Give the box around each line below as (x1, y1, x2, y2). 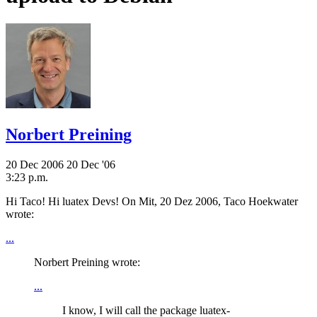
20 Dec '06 (67, 158, 115, 171)
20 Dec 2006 (6, 158, 67, 171)
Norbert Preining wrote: (34, 255, 140, 268)
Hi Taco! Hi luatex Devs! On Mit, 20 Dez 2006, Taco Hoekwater (6, 195, 298, 207)
